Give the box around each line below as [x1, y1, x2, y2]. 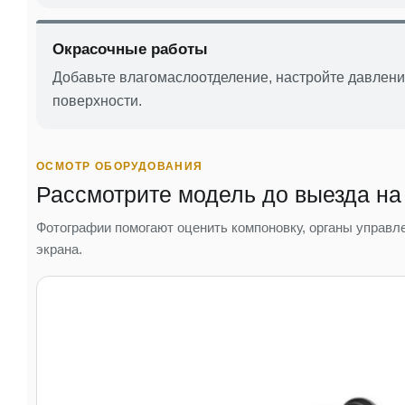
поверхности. [52, 92, 142, 108]
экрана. [36, 240, 82, 257]
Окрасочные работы [52, 40, 208, 58]
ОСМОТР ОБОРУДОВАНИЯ [36, 159, 203, 173]
